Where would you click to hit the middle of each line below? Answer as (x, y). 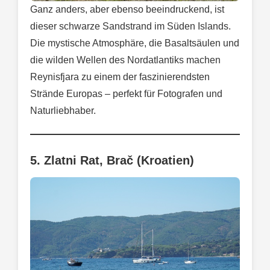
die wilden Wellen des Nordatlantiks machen (125, 60)
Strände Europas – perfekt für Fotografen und (126, 93)
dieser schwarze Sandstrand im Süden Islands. (130, 26)
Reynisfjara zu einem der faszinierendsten (120, 77)
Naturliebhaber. (63, 110)
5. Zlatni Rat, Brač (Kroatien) (112, 160)
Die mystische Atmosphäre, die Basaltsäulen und (135, 43)
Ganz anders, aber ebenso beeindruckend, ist (127, 9)
